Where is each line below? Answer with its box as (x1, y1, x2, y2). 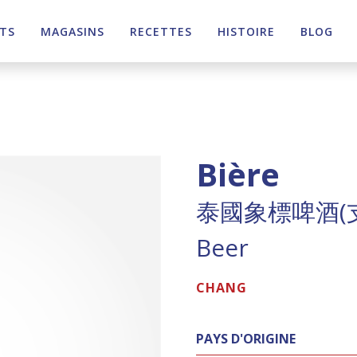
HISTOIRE (218, 23, 275, 39)
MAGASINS (41, 23, 104, 39)
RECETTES (130, 23, 192, 39)
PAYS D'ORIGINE (196, 330, 296, 348)
